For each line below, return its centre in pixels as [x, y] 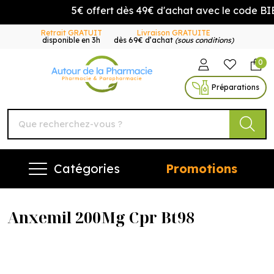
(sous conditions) [204, 40]
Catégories [87, 168]
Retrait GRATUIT [71, 33]
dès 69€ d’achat [144, 40]
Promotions [201, 168]
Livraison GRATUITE [173, 33]
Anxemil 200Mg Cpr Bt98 [101, 217]
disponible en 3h [71, 40]
